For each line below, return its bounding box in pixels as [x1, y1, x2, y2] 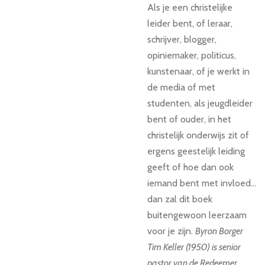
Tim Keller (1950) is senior [147, 241, 241, 253]
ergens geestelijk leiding [147, 145, 245, 157]
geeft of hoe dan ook [147, 161, 234, 173]
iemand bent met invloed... [147, 177, 256, 189]
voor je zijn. [147, 225, 195, 237]
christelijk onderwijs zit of [147, 129, 249, 141]
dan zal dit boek [147, 193, 212, 205]
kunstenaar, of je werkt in [147, 65, 250, 77]
